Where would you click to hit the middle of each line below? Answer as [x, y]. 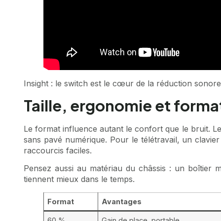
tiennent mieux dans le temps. [79, 179]
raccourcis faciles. [58, 150]
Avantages [122, 202]
